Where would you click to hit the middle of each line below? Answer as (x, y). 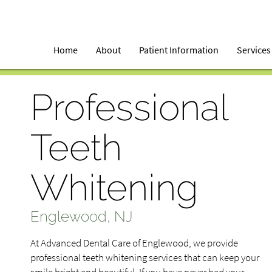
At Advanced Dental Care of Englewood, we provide (134, 243)
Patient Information (179, 50)
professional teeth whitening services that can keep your (145, 257)
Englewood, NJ (81, 216)
